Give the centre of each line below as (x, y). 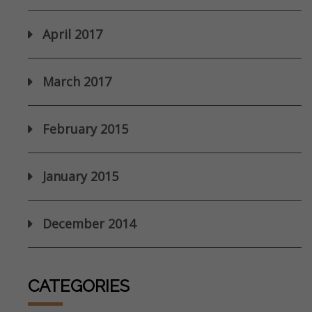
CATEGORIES (79, 286)
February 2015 (85, 129)
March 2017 (77, 82)
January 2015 (80, 177)
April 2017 (72, 34)
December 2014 (89, 224)
